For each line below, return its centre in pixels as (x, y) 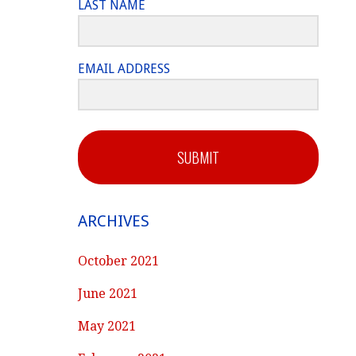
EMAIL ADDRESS (124, 68)
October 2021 (119, 261)
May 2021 (107, 326)
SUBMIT (199, 157)
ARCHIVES (114, 221)
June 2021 (108, 293)
